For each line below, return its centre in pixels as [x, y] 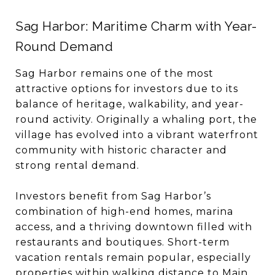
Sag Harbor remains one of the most [114, 73]
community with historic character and [121, 150]
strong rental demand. [77, 165]
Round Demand [64, 46]
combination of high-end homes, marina [124, 211]
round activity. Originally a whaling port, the [136, 119]
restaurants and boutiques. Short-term [122, 242]
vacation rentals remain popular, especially [133, 258]
